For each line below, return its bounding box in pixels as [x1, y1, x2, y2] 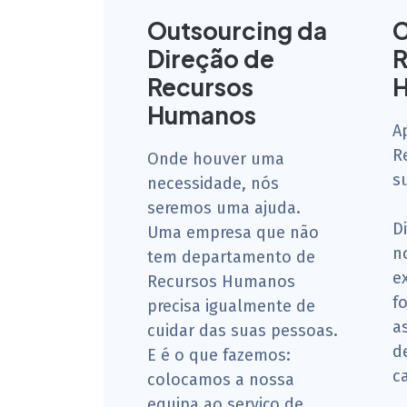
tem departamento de [147, 247, 315, 267]
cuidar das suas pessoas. [147, 321, 338, 341]
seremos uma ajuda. [147, 198, 301, 218]
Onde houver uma [147, 149, 284, 169]
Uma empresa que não [147, 223, 319, 243]
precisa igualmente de [147, 296, 315, 316]
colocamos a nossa [147, 370, 294, 390]
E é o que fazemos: [147, 345, 291, 365]
